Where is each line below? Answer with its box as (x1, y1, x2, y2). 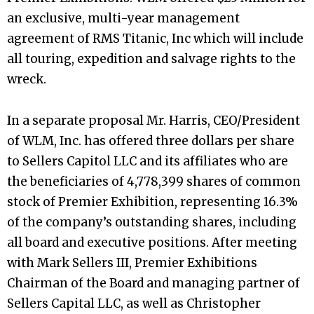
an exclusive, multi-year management (7, 10, 240, 26)
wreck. (7, 71, 46, 87)
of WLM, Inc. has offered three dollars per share (7, 133, 294, 149)
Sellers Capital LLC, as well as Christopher (7, 296, 261, 312)
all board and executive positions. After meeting (7, 235, 297, 251)
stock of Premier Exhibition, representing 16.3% (7, 194, 298, 210)
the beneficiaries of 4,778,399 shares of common (7, 174, 301, 190)
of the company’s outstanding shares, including (7, 214, 296, 231)
